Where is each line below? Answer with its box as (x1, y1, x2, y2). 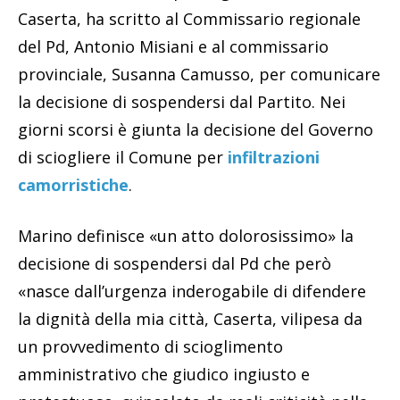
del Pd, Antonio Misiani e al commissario (18, 35, 329, 57)
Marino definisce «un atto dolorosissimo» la (18, 224, 354, 246)
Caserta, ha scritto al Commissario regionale (18, 7, 361, 29)
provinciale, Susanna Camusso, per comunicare (18, 62, 380, 85)
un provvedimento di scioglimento (18, 335, 283, 357)
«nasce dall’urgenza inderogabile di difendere (18, 279, 366, 302)
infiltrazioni (223, 146, 320, 168)
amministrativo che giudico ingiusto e (18, 362, 310, 385)
